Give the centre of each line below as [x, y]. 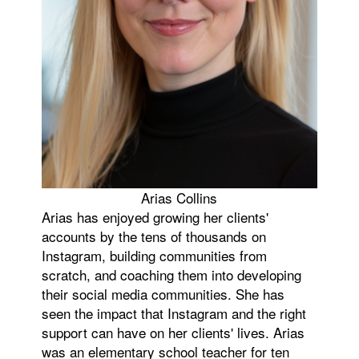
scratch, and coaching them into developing [172, 275]
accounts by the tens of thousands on [154, 236]
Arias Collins [179, 198]
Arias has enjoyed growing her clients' [155, 217]
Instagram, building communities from [155, 256]
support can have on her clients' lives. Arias [173, 333]
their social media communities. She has [163, 294]
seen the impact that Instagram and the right [174, 313]
